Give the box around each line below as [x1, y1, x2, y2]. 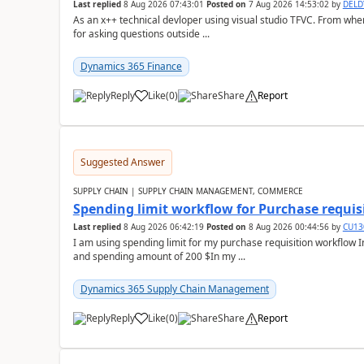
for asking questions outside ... [72, 27, 210, 41]
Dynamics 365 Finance [80, 59, 182, 73]
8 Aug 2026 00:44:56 [248, 221, 329, 232]
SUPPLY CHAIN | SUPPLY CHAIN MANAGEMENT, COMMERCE [72, 185, 303, 197]
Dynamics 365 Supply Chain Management [80, 282, 269, 296]
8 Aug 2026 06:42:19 [123, 221, 204, 232]
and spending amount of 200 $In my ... [72, 249, 245, 263]
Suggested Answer [80, 155, 165, 169]
